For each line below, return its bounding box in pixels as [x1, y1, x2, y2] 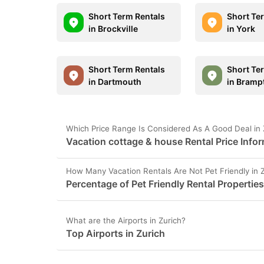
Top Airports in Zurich [66, 227, 165, 239]
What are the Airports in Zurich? [66, 216, 186, 225]
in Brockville [88, 24, 138, 34]
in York [227, 24, 256, 34]
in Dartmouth [88, 77, 141, 87]
